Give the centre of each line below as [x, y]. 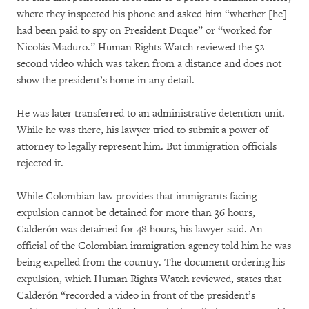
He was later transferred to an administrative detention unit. [151, 114]
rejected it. [40, 163]
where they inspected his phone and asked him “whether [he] [152, 14]
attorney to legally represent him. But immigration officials [147, 147]
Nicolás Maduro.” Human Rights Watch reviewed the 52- [142, 48]
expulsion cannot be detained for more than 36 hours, [136, 213]
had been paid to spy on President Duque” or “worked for [144, 31]
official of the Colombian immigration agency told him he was [154, 246]
